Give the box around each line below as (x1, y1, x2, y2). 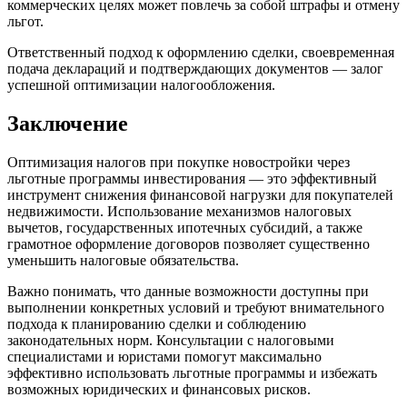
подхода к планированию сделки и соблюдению (7, 315, 306, 332)
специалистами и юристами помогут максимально (7, 348, 322, 364)
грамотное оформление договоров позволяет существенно (7, 235, 370, 252)
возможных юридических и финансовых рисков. (7, 381, 311, 397)
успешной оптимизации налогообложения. (7, 76, 275, 93)
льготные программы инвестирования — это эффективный (7, 170, 377, 186)
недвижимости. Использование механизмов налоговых (7, 203, 352, 219)
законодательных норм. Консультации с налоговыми (7, 332, 334, 348)
